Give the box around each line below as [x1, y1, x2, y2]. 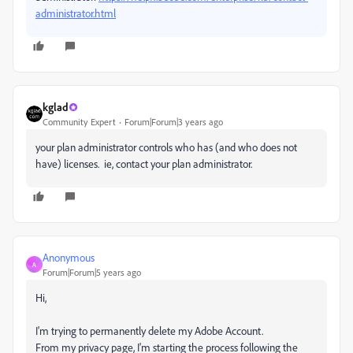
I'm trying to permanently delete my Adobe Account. [35, 324, 263, 338]
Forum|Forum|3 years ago [124, 116, 223, 128]
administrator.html [35, 6, 116, 20]
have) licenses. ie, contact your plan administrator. [35, 157, 252, 171]
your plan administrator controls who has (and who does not [35, 140, 297, 154]
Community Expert [43, 116, 116, 128]
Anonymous [43, 251, 95, 265]
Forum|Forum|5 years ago [43, 266, 141, 279]
